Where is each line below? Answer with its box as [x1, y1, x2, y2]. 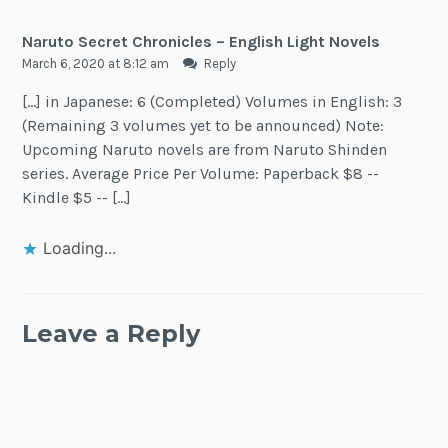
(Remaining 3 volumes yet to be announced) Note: [22, 116, 385, 136]
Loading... [43, 237, 117, 258]
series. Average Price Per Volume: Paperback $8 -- [22, 164, 380, 184]
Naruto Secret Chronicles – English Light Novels [22, 31, 381, 51]
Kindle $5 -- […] [22, 188, 132, 208]
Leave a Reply [22, 318, 201, 348]
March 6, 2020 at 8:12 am [22, 55, 173, 71]
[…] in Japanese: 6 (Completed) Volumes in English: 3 [22, 92, 403, 112]
